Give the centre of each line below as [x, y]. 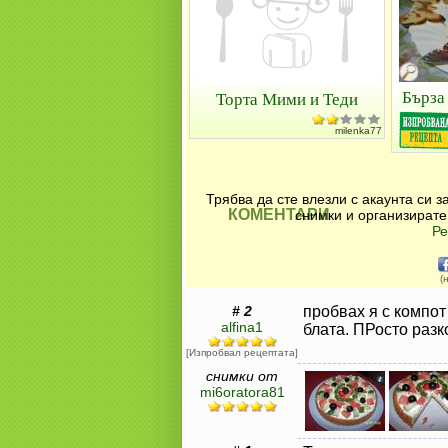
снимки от [242, 376]
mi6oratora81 [242, 392]
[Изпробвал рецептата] [242, 352]
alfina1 [242, 327]
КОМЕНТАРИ [279, 214]
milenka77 [358, 130]
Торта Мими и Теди [287, 98]
